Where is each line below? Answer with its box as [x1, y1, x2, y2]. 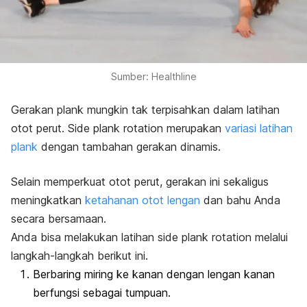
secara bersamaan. [11, 211, 106, 225]
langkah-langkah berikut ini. [11, 248, 148, 262]
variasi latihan [225, 121, 293, 135]
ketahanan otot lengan [85, 193, 200, 207]
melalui [251, 230, 288, 244]
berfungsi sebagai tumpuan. [33, 285, 171, 299]
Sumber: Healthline [110, 70, 197, 82]
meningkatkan [11, 193, 85, 207]
